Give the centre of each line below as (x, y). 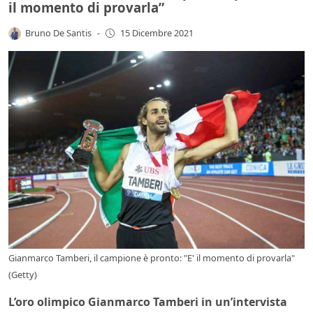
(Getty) (23, 275)
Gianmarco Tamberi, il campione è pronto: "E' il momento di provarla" (152, 258)
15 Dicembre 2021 (156, 33)
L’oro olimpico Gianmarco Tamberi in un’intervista (148, 302)
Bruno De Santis (59, 32)
